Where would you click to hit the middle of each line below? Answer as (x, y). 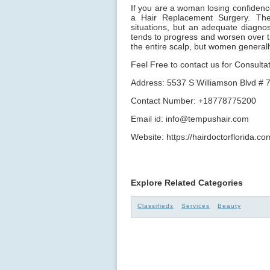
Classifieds (155, 206)
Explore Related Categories (187, 183)
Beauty (229, 206)
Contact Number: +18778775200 (193, 101)
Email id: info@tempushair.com (190, 119)
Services (196, 206)
